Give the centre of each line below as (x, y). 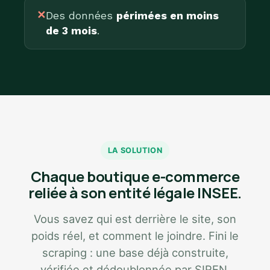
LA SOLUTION (135, 150)
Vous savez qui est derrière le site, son (135, 219)
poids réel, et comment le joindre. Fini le (135, 236)
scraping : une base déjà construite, (135, 253)
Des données (81, 15)
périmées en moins (168, 15)
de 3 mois (71, 30)
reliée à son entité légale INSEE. (135, 193)
